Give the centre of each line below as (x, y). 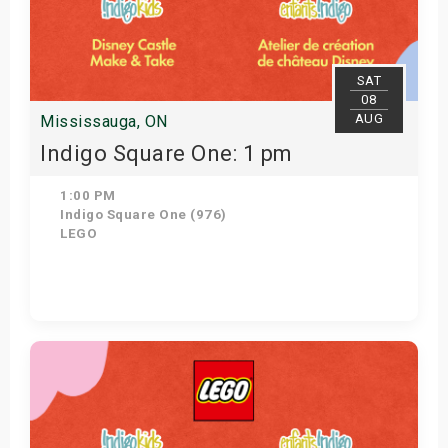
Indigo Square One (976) (141, 214)
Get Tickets (215, 341)
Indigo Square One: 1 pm (166, 153)
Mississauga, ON (104, 121)
